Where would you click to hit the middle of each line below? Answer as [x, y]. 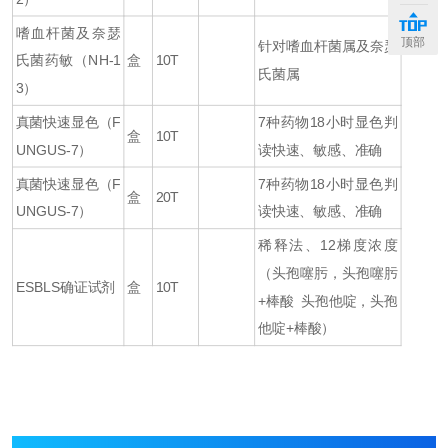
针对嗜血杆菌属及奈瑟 [327, 46]
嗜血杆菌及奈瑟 [68, 32]
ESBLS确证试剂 [65, 286]
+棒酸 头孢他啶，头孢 [327, 300]
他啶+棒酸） [296, 328]
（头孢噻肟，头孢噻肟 [327, 273]
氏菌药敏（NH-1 [68, 60]
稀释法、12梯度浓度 [327, 245]
